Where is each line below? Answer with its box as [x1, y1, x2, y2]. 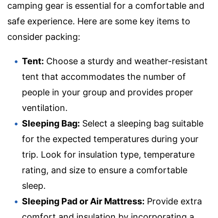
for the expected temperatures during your [22, 134, 199, 145]
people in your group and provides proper [22, 87, 193, 98]
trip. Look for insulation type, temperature [22, 149, 195, 160]
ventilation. [22, 103, 68, 113]
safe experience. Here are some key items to [7, 16, 190, 27]
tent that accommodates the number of [22, 72, 186, 82]
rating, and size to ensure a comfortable [22, 165, 187, 176]
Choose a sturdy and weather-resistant [44, 56, 208, 67]
